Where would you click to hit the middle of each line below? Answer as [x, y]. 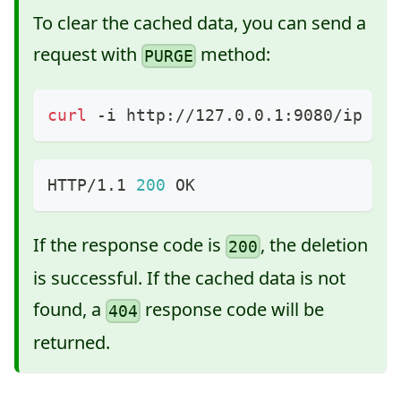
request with [87, 54]
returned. [72, 343]
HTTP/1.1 [92, 184]
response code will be [233, 310]
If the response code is [129, 244]
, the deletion [315, 244]
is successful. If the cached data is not [189, 278]
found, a [69, 310]
